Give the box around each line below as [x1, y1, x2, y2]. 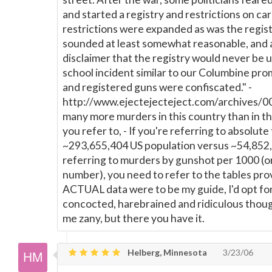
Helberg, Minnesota [126, 247, 207, 257]
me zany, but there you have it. [63, 212, 205, 225]
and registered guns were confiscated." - [63, 81, 252, 93]
